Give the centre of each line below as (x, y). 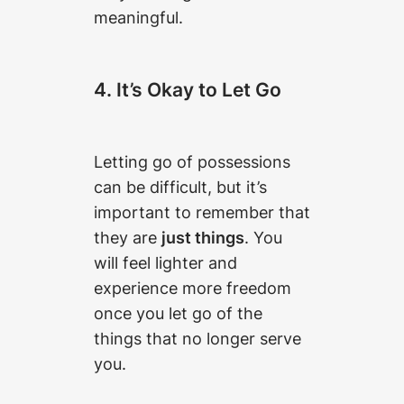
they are (128, 237)
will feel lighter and (165, 262)
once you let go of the (178, 312)
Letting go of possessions (192, 161)
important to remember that (202, 211)
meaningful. (138, 18)
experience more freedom (193, 287)
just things (203, 237)
